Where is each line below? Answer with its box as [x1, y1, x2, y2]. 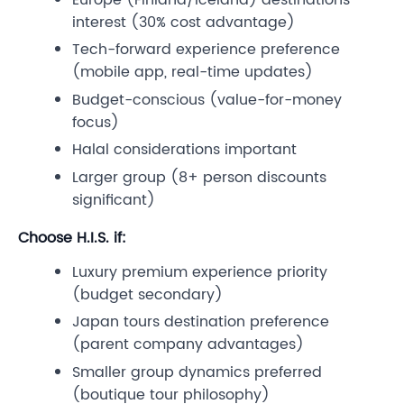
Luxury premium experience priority [72, 260, 327, 284]
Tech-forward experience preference [72, 38, 340, 62]
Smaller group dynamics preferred [72, 361, 322, 385]
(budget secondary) [72, 282, 223, 307]
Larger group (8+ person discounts [72, 165, 326, 189]
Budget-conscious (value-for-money [72, 87, 342, 112]
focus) [72, 110, 119, 134]
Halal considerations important [72, 138, 297, 162]
